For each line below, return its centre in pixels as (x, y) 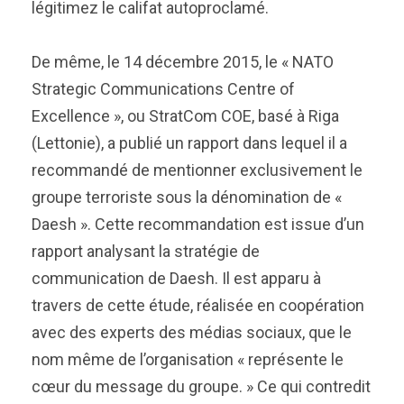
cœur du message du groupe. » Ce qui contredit (201, 386)
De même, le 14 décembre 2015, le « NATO (183, 62)
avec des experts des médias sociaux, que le (192, 332)
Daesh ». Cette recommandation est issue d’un (198, 224)
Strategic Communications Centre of (163, 89)
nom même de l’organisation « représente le (188, 359)
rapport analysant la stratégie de (146, 251)
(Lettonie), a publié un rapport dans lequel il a (189, 143)
